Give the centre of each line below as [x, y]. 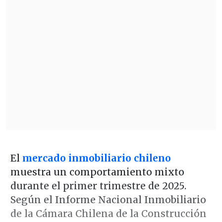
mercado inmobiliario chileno [96, 158]
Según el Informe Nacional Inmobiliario [108, 199]
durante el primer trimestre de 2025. [98, 186]
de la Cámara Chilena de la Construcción [108, 213]
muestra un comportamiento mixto [97, 172]
